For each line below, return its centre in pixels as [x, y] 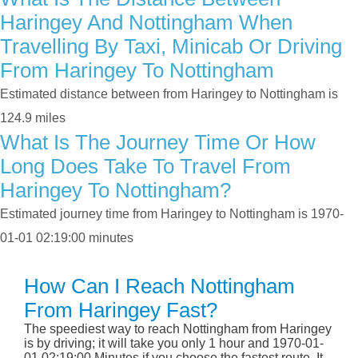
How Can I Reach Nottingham [159, 286]
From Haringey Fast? [121, 310]
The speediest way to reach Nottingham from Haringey [178, 329]
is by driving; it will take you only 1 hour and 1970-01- [174, 344]
